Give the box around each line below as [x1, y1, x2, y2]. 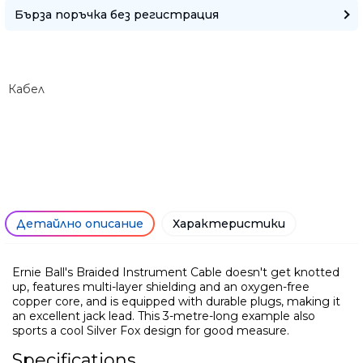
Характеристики [173, 216, 285, 231]
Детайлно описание [16, 216, 143, 231]
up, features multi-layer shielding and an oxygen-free [12, 279, 310, 294]
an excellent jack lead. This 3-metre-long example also [12, 308, 315, 323]
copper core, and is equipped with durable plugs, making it [12, 293, 340, 309]
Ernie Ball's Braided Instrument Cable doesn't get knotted [12, 264, 340, 280]
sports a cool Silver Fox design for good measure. [12, 322, 289, 338]
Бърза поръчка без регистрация [15, 6, 219, 22]
